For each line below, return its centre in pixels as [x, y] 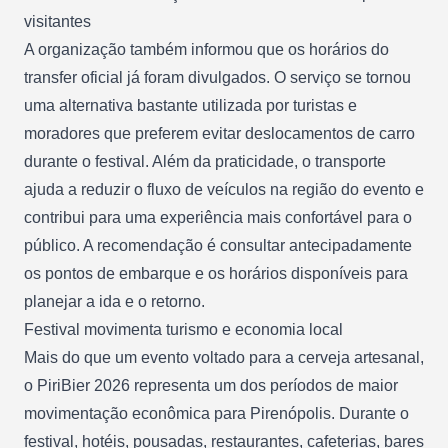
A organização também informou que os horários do [206, 49]
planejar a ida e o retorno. [114, 301]
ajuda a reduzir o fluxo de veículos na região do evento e [224, 189]
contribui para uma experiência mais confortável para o [218, 217]
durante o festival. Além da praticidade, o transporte [205, 161]
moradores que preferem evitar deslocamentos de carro [219, 133]
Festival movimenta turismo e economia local [183, 329]
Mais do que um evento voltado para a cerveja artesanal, [224, 357]
